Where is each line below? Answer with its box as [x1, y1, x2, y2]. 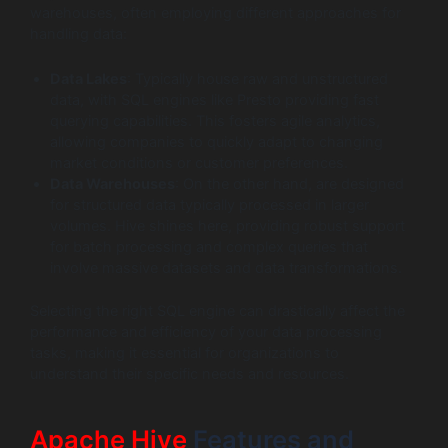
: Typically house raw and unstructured [127, 69, 388, 88]
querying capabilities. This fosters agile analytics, [50, 111, 380, 130]
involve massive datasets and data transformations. [50, 258, 402, 277]
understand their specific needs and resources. [30, 364, 349, 383]
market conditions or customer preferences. [50, 153, 348, 172]
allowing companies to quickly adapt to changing [50, 132, 383, 151]
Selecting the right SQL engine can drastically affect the [30, 301, 405, 320]
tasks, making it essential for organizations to [30, 343, 339, 362]
